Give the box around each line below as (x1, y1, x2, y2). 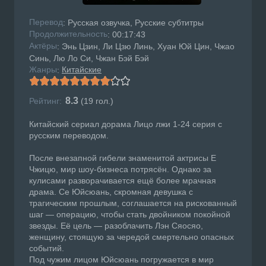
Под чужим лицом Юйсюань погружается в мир (29, 255, 214, 265)
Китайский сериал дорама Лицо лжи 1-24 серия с (29, 119, 222, 129)
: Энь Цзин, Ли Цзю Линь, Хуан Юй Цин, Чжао (57, 42, 235, 52)
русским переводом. (29, 131, 109, 141)
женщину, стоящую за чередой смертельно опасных (29, 232, 234, 242)
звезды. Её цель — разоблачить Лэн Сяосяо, (29, 221, 203, 231)
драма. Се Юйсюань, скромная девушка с (29, 187, 193, 197)
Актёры (29, 41, 57, 51)
